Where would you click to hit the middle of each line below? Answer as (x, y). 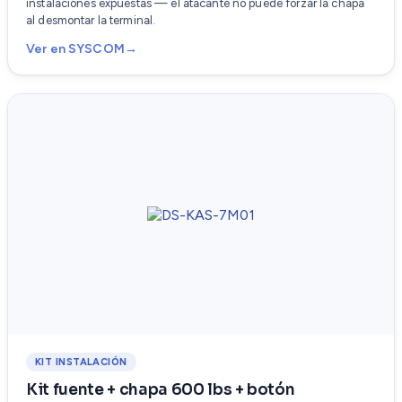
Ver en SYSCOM (75, 49)
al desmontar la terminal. (91, 21)
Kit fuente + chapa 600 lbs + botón (161, 390)
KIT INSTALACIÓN (81, 363)
